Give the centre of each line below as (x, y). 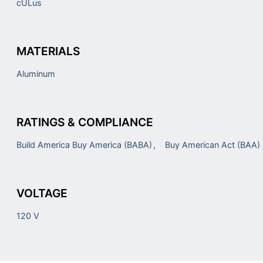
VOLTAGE (42, 193)
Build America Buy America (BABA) (86, 145)
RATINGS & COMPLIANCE (85, 122)
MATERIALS (48, 51)
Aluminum (36, 74)
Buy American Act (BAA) (213, 145)
